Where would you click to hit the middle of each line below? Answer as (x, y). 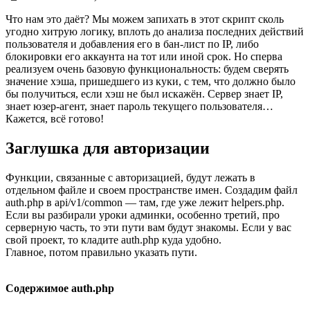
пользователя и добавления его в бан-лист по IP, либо (132, 44)
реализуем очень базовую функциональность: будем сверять (147, 69)
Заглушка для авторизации (108, 148)
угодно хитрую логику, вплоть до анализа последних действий (155, 31)
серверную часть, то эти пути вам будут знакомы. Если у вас (148, 227)
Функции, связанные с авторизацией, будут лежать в (130, 177)
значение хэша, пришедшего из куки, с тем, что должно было (151, 81)
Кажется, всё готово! (55, 118)
